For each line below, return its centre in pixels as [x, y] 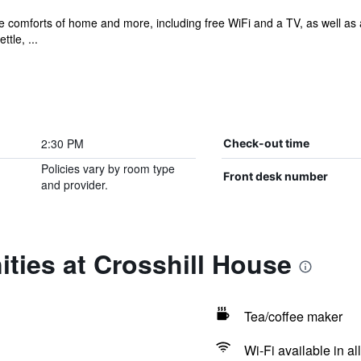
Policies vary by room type [108, 168]
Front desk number [275, 176]
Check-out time [266, 143]
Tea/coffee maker [293, 316]
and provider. [74, 185]
